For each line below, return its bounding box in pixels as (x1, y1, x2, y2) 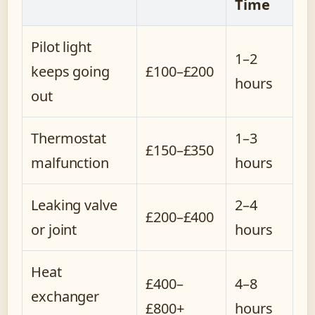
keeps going (31, 62, 110, 82)
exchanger (31, 287, 100, 307)
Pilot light (31, 37, 91, 57)
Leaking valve (31, 195, 117, 215)
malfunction (31, 153, 109, 173)
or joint (31, 220, 77, 240)
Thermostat (31, 129, 107, 148)
